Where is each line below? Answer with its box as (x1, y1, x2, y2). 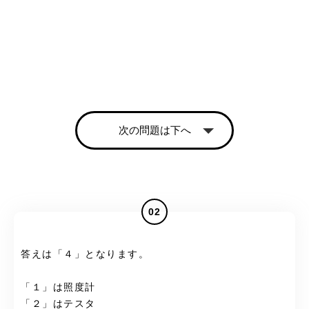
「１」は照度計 (21, 281, 96, 292)
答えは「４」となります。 (21, 248, 149, 259)
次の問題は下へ (118, 123, 191, 136)
